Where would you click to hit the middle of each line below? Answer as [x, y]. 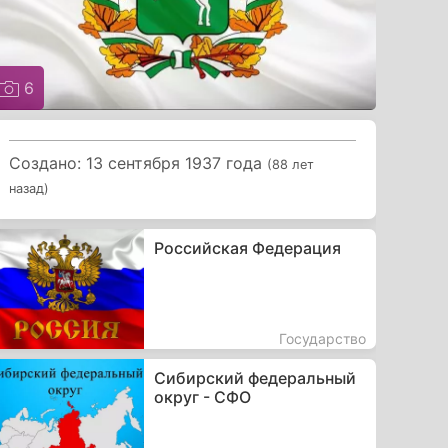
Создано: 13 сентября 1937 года [138, 162]
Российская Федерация [247, 247]
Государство [322, 338]
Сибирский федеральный [254, 377]
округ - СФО [202, 396]
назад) [29, 188]
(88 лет [291, 164]
